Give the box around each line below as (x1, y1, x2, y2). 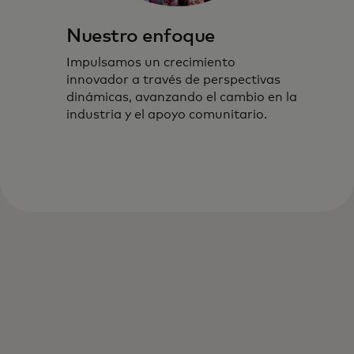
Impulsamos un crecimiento (66, 56, 235, 70)
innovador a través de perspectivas (66, 73, 281, 87)
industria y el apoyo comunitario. (66, 108, 267, 122)
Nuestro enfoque (66, 27, 215, 47)
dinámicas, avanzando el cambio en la (66, 91, 297, 104)
